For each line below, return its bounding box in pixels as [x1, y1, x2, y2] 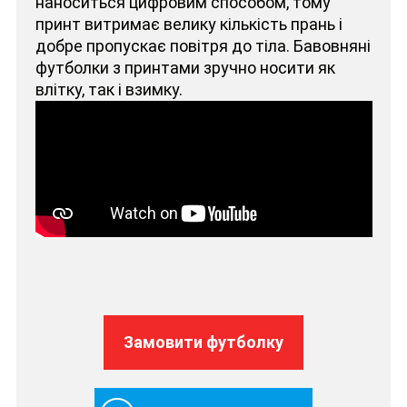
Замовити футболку [124, 332, 283, 352]
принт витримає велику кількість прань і [35, 14, 342, 34]
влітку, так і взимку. [35, 79, 183, 99]
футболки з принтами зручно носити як [35, 57, 335, 77]
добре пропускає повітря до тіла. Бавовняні [35, 35, 371, 55]
